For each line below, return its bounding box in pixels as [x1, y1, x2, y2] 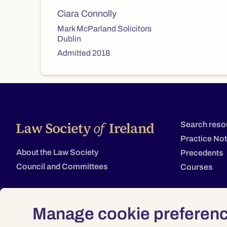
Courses [180, 163, 213, 171]
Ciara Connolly [57, 9, 117, 19]
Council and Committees [16, 162, 108, 171]
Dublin [57, 34, 81, 43]
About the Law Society [16, 147, 98, 157]
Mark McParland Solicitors [57, 24, 152, 33]
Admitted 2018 [57, 49, 110, 57]
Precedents [180, 148, 223, 157]
